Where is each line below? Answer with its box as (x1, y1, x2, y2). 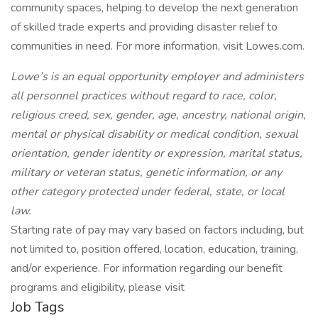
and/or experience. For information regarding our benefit (11, 261, 283, 276)
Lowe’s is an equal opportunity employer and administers (11, 69, 304, 84)
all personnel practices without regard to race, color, (11, 88, 277, 104)
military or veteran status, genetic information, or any (11, 165, 282, 180)
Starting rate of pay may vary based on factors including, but (11, 222, 304, 238)
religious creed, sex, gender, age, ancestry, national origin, (11, 107, 306, 123)
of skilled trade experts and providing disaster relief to (11, 19, 278, 35)
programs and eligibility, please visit (11, 280, 185, 295)
